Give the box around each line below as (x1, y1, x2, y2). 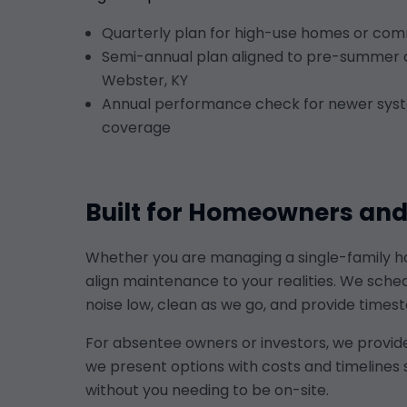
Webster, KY (102, 69, 188, 91)
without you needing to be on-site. (85, 379, 329, 401)
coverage (102, 116, 171, 138)
